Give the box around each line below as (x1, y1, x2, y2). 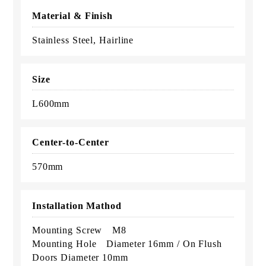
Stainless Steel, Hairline (31, 34, 134, 45)
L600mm (31, 98, 70, 109)
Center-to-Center (31, 137, 110, 148)
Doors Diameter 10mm (31, 252, 128, 263)
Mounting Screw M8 (31, 225, 127, 236)
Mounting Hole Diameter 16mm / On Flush (31, 239, 222, 249)
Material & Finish (31, 10, 113, 21)
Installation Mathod (31, 201, 122, 211)
